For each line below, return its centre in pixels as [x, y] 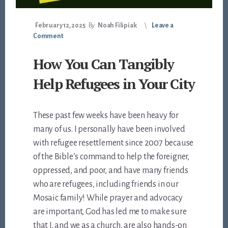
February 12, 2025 [60, 25]
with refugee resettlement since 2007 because [113, 143]
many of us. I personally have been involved [109, 129]
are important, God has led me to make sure [110, 211]
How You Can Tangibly [104, 64]
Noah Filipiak [117, 25]
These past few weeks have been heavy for [106, 115]
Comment [48, 36]
